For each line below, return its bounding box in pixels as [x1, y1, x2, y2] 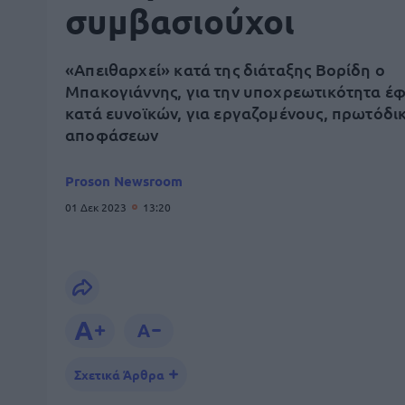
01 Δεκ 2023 [65, 200, 129, 214]
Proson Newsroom [65, 172, 183, 190]
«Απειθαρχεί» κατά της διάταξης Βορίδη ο [65, 59, 386, 80]
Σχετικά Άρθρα [74, 366, 165, 382]
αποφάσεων [65, 124, 159, 145]
